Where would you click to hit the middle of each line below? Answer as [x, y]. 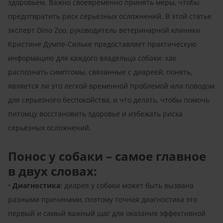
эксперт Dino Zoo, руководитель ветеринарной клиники [104, 30]
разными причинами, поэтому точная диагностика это [103, 199]
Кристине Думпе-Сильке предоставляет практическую [102, 44]
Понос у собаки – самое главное [107, 156]
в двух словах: [53, 171]
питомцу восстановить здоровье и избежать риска [95, 113]
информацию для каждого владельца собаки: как [92, 58]
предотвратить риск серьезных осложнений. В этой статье [110, 16]
